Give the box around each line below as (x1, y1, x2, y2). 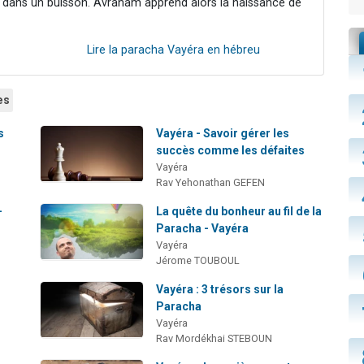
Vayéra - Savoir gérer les (156, 126, 290, 140)
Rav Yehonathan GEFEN (156, 175, 266, 188)
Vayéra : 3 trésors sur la (156, 282, 284, 296)
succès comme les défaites (156, 143, 305, 157)
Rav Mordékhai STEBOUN (156, 331, 273, 344)
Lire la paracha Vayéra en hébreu (87, 42, 260, 57)
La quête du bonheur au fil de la (156, 204, 323, 218)
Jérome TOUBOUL (156, 253, 240, 266)
